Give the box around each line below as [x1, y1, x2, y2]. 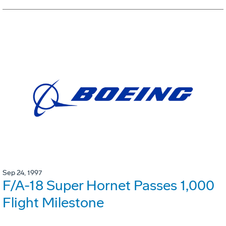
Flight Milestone [3, 194, 104, 211]
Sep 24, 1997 [3, 168, 42, 177]
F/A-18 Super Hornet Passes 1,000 [3, 177, 214, 194]
